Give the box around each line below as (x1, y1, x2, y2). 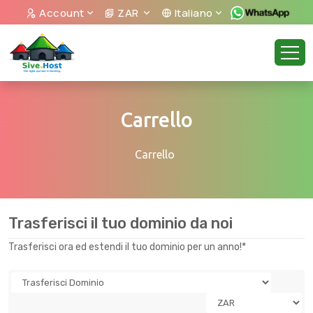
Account (36, 6, 85, 20)
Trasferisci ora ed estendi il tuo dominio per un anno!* (8, 241, 246, 253)
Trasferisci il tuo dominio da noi (8, 214, 233, 232)
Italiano (172, 6, 213, 20)
